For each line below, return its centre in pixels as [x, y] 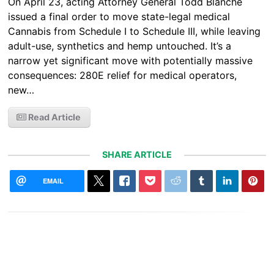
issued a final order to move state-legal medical [119, 17]
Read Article [54, 117]
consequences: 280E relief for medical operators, [123, 76]
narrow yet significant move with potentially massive [131, 61]
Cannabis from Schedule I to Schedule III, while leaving [135, 31]
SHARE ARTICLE [137, 155]
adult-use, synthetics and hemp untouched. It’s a [120, 46]
